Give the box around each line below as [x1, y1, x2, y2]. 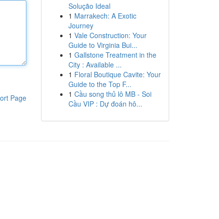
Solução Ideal [68, 1, 110, 11]
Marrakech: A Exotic [74, 11, 136, 21]
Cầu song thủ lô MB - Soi [74, 89, 152, 99]
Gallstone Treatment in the [74, 50, 156, 60]
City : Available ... [68, 60, 122, 69]
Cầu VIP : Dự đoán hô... [68, 99, 142, 109]
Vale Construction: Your [74, 30, 147, 40]
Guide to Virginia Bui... [68, 40, 137, 50]
